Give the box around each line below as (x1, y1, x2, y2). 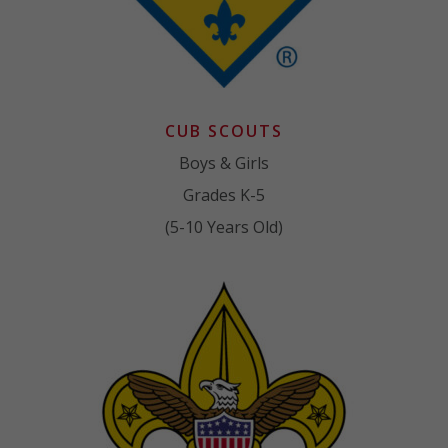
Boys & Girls (178, 151, 269, 174)
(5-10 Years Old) (164, 215, 283, 238)
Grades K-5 (182, 183, 265, 206)
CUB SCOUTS (164, 119, 283, 142)
